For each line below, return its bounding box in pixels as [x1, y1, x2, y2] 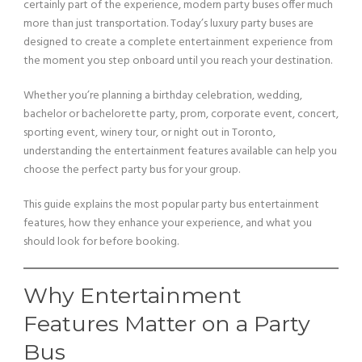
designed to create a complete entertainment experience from [23, 33, 333, 52]
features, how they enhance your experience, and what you [23, 214, 312, 233]
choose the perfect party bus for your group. [23, 161, 240, 179]
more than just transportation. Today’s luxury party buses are [23, 15, 314, 33]
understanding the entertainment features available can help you [23, 142, 337, 161]
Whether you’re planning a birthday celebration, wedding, [23, 86, 302, 105]
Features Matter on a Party [23, 310, 310, 337]
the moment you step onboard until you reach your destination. [23, 52, 332, 70]
